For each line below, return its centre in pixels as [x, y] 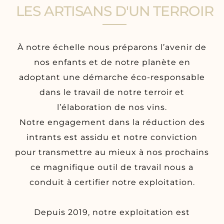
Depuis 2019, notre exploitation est [112, 212]
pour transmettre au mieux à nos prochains [112, 152]
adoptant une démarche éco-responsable [112, 77]
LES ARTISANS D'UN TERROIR [114, 11]
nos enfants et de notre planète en [112, 62]
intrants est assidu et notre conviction [112, 137]
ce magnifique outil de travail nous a [112, 167]
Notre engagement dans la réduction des [112, 122]
